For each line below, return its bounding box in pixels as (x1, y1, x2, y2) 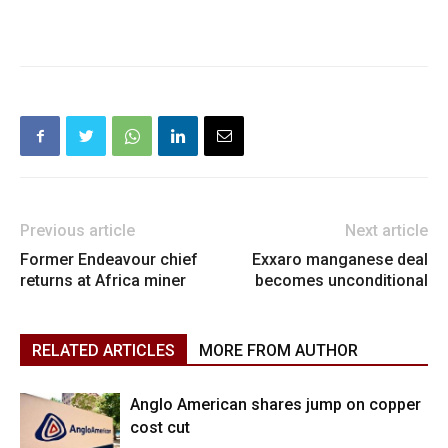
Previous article (20, 221, 135, 241)
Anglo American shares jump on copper (130, 395, 421, 415)
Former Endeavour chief (20, 250, 198, 270)
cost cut (130, 418, 190, 438)
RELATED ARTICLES (32, 341, 175, 361)
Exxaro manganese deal (252, 250, 428, 270)
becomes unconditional (255, 271, 428, 291)
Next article (345, 221, 428, 241)
